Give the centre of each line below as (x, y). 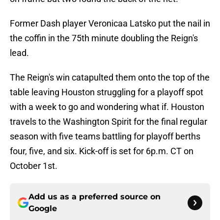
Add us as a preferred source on (95, 197)
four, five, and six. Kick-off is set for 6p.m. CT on (102, 151)
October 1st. (34, 166)
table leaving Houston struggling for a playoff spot (107, 92)
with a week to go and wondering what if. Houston (107, 107)
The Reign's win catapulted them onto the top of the (110, 78)
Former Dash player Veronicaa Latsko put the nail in (110, 24)
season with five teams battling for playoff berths (105, 137)
